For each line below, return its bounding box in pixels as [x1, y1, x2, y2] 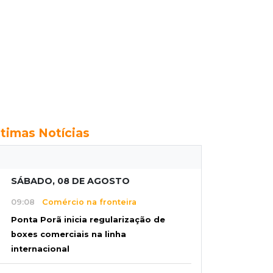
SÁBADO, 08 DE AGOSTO [11, 175, 130, 186]
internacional [11, 244, 69, 254]
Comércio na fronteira [35, 197, 136, 207]
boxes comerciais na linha [11, 230, 126, 239]
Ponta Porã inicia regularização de [11, 215, 165, 225]
